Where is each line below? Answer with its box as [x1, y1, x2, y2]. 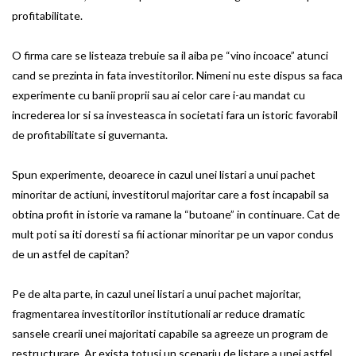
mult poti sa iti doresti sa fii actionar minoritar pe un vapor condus [12, 226, 334, 241]
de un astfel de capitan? [12, 246, 130, 261]
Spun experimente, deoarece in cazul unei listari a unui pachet [12, 167, 315, 181]
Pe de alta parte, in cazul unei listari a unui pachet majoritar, [12, 286, 301, 300]
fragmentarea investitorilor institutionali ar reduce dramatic [12, 306, 305, 320]
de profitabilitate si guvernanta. [12, 127, 168, 141]
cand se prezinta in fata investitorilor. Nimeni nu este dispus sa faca [12, 68, 342, 82]
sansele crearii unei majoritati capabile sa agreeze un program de [12, 326, 328, 340]
